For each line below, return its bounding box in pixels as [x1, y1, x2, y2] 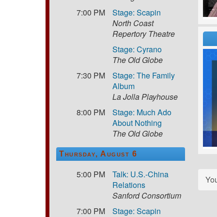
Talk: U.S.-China [112, 168, 169, 180]
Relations [112, 179, 146, 190]
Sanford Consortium [112, 189, 182, 201]
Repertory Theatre [112, 28, 175, 39]
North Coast [112, 17, 154, 29]
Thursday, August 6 [59, 149, 138, 158]
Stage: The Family [112, 69, 175, 81]
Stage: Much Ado [112, 106, 172, 118]
